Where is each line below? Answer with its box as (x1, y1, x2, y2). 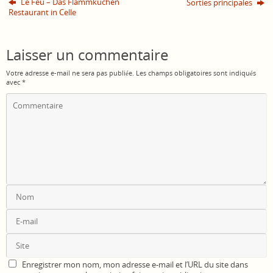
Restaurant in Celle (9, 7, 77, 18)
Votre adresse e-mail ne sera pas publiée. (6, 68, 134, 77)
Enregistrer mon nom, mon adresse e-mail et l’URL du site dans (22, 259, 249, 270)
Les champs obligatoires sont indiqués (136, 68, 256, 77)
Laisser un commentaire (6, 44, 168, 65)
